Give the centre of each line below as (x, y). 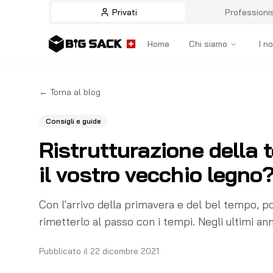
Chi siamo (208, 44)
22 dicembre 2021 (125, 251)
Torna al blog (75, 92)
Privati (124, 12)
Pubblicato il (63, 251)
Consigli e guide (73, 121)
